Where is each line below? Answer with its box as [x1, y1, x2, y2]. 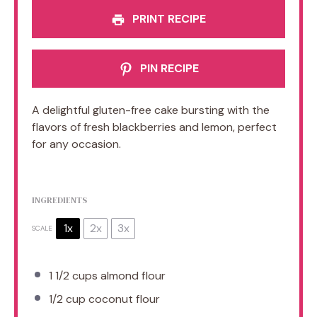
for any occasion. [32, 136, 121, 151]
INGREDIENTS [32, 194, 87, 206]
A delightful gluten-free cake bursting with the [32, 102, 270, 117]
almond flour [98, 267, 166, 283]
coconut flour [86, 291, 160, 306]
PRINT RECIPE [129, 11, 206, 26]
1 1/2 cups [49, 267, 98, 283]
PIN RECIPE [137, 60, 199, 76]
